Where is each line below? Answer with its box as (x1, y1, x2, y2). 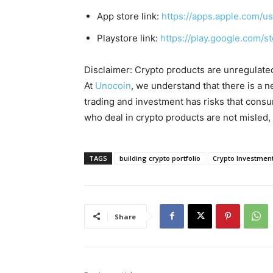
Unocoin (95, 79, 131, 91)
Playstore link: (97, 32, 160, 44)
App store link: (97, 10, 161, 22)
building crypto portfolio (119, 153, 200, 163)
